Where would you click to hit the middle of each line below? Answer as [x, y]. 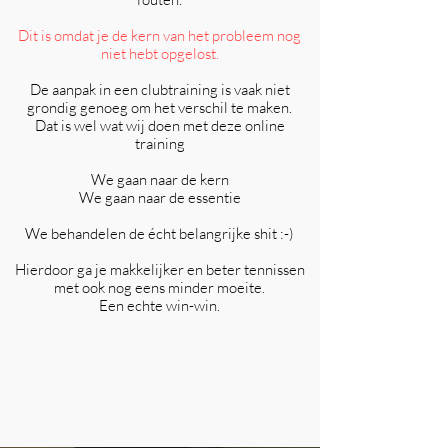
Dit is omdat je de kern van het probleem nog [159, 35]
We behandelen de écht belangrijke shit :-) [159, 233]
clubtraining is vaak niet [215, 89]
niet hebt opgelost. [159, 53]
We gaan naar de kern [159, 179]
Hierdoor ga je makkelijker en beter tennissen [159, 269]
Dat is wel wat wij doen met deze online [159, 125]
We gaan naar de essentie [159, 197]
